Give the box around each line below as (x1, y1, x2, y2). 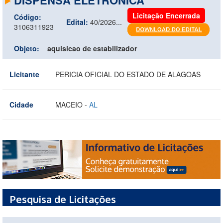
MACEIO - (55, 99, 89, 110)
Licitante (9, 69, 39, 79)
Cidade (9, 99, 33, 110)
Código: (14, 11, 41, 22)
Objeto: (14, 43, 39, 53)
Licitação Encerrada (132, 10, 200, 20)
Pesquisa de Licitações (10, 193, 116, 206)
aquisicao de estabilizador (47, 43, 137, 53)
